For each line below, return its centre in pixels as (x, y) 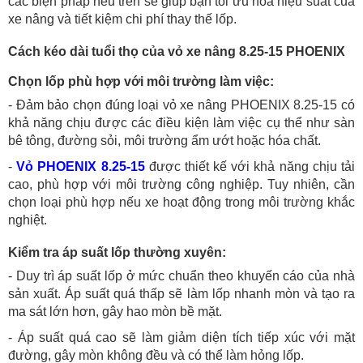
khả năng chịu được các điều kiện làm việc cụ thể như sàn (181, 123)
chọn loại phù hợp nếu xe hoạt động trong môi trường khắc (181, 203)
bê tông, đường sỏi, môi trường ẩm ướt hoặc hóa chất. (164, 141)
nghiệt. (28, 220)
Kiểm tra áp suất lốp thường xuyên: (117, 253)
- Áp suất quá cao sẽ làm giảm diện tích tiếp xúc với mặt (181, 338)
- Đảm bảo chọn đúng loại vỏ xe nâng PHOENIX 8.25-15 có (181, 105)
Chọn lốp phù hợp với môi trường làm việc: (141, 82)
